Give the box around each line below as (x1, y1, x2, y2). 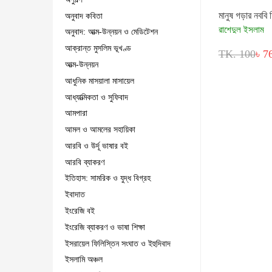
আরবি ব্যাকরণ (65, 157, 104, 167)
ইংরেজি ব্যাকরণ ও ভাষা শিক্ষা (65, 222, 145, 232)
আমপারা (65, 109, 87, 118)
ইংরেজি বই (65, 206, 95, 216)
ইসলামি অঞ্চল (65, 255, 103, 265)
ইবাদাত (65, 190, 85, 200)
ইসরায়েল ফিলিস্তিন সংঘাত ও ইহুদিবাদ (65, 239, 171, 248)
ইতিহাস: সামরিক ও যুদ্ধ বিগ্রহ (65, 174, 151, 183)
